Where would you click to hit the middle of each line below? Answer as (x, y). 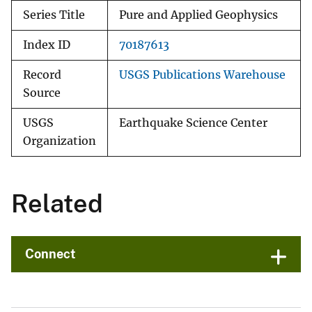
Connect (50, 254)
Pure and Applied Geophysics (198, 15)
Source (42, 93)
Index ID (47, 45)
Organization (60, 141)
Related (57, 204)
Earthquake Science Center (193, 123)
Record (42, 75)
